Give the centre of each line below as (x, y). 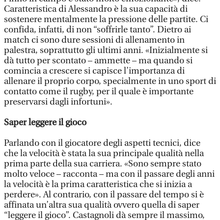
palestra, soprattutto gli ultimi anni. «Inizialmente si (106, 50)
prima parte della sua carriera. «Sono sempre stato (103, 164)
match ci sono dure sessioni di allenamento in (94, 40)
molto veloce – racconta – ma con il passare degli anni (109, 174)
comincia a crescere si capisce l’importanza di (94, 71)
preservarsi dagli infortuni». (58, 102)
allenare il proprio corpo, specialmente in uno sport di (110, 81)
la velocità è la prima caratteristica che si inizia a (98, 184)
